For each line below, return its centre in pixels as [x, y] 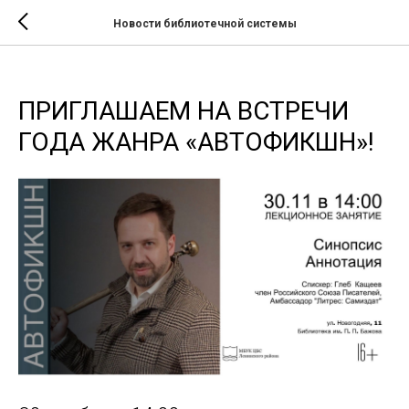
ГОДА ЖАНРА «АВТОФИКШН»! [196, 142]
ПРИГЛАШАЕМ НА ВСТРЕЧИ [184, 111]
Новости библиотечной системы [204, 23]
